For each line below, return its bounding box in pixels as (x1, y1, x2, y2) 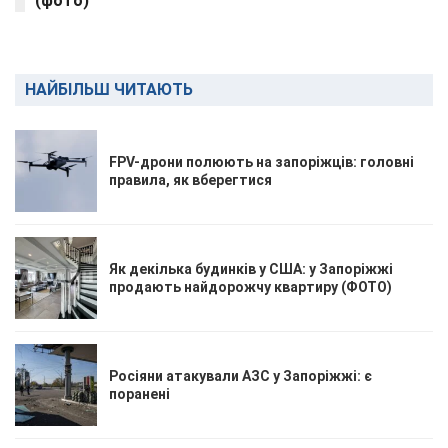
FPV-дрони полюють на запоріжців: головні (109, 153, 414, 170)
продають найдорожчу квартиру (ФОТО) (109, 278, 392, 295)
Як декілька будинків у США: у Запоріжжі (109, 260, 393, 277)
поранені (109, 385, 170, 402)
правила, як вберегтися (109, 171, 272, 188)
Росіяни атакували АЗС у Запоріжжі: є (109, 367, 372, 384)
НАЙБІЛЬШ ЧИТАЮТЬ (25, 79, 193, 99)
